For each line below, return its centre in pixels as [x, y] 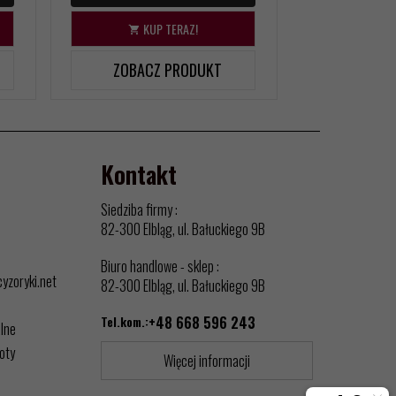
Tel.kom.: [125, 321]
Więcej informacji [207, 360]
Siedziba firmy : [139, 209]
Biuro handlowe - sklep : [160, 266]
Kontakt [139, 174]
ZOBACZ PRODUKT [168, 69]
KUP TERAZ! [169, 28]
